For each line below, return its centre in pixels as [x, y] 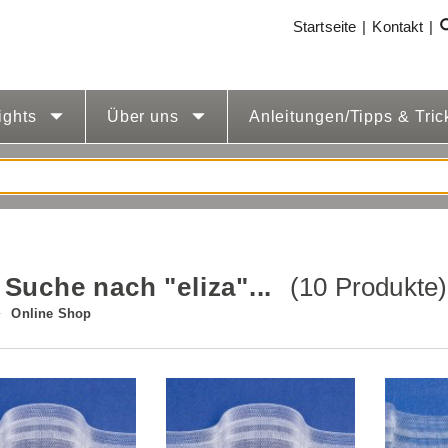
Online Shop [51, 313]
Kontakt [398, 26]
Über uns [145, 116]
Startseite [324, 26]
